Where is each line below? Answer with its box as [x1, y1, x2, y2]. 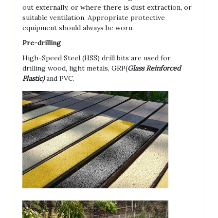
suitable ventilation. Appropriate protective [22, 13, 165, 22]
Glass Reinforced [127, 63, 181, 73]
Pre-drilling [22, 38, 61, 47]
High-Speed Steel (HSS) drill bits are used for [22, 53, 171, 62]
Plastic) [22, 73, 44, 83]
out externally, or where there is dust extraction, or [22, 2, 192, 12]
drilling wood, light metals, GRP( [22, 63, 127, 73]
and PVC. [44, 73, 74, 83]
